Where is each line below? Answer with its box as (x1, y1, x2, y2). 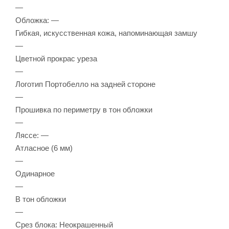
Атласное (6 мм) (15, 143, 73, 152)
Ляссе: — (15, 130, 49, 140)
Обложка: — (15, 15, 59, 25)
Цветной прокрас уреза (15, 54, 97, 63)
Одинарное (15, 169, 55, 178)
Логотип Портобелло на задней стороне (15, 79, 155, 88)
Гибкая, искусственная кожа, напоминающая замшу (15, 28, 197, 37)
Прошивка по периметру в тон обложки (15, 105, 152, 114)
